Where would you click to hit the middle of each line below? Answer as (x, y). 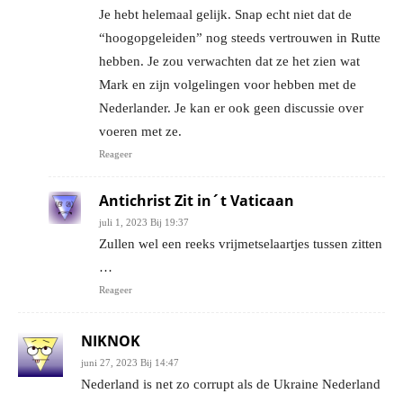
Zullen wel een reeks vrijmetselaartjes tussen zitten (241, 244)
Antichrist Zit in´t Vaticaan (197, 201)
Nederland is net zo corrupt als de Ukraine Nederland (231, 385)
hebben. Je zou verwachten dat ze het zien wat (229, 62)
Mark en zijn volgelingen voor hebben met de (228, 85)
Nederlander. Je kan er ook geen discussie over (231, 108)
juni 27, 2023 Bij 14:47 (130, 363)
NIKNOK (111, 341)
